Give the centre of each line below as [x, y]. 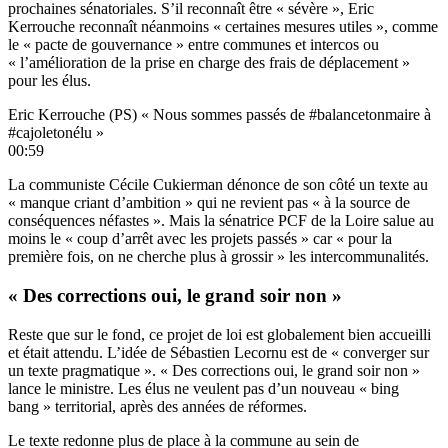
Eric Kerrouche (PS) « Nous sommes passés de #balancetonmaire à [219, 115]
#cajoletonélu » [56, 133]
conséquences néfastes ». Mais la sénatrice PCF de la [176, 221]
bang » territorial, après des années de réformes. [157, 406]
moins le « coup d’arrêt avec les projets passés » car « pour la [200, 239]
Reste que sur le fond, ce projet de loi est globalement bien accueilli [219, 334]
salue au [408, 221]
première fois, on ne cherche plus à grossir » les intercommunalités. [218, 257]
